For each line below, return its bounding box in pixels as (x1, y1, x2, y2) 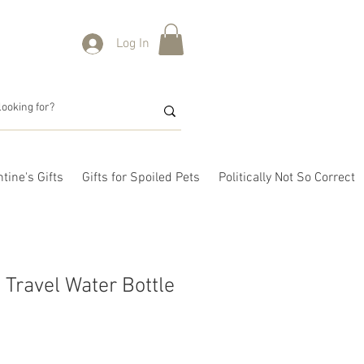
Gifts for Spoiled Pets (81, 170, 200, 186)
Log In (116, 35, 150, 52)
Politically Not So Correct (218, 170, 355, 186)
